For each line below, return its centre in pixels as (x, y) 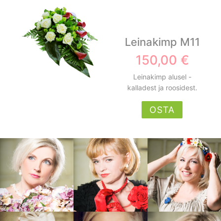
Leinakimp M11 (162, 42)
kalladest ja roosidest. (162, 88)
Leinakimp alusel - (162, 77)
